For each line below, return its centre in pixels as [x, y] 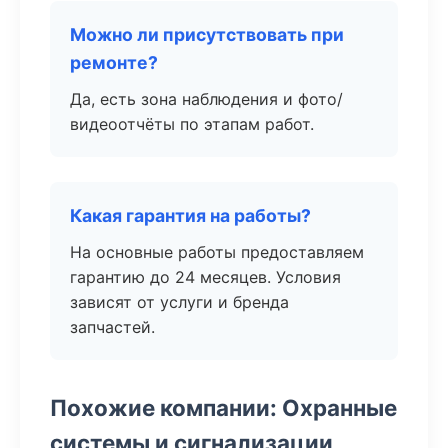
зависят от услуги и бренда [179, 302]
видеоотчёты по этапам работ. [192, 124]
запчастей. [112, 327]
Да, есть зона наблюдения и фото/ [206, 99]
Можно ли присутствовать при [207, 34]
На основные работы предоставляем [217, 252]
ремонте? [114, 62]
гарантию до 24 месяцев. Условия [205, 277]
